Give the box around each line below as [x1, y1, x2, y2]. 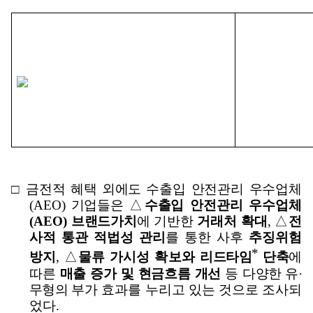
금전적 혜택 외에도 [26, 182, 147, 197]
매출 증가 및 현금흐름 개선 [59, 265, 221, 281]
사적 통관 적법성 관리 [29, 230, 166, 245]
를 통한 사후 [166, 230, 249, 245]
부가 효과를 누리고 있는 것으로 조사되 [71, 282, 303, 297]
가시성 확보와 [109, 249, 201, 265]
